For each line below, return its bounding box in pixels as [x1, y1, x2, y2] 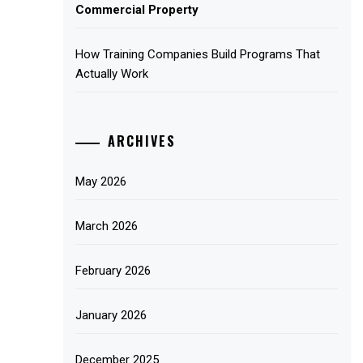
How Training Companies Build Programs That [75, 46, 321, 62]
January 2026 [75, 308, 147, 323]
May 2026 [75, 174, 127, 190]
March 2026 [75, 219, 139, 234]
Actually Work [75, 66, 149, 81]
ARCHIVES [108, 131, 177, 152]
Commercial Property [75, 2, 199, 17]
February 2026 [75, 263, 152, 279]
